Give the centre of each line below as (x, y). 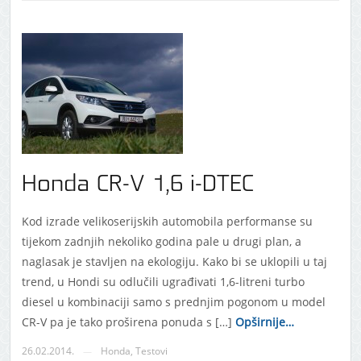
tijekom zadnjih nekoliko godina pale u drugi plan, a (161, 242)
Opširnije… (263, 322)
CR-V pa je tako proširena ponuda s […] (127, 322)
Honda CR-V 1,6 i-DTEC (137, 185)
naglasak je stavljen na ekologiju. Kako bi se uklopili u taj (174, 262)
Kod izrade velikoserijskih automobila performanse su (167, 222)
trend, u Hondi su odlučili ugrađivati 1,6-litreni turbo (163, 282)
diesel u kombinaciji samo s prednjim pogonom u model (173, 302)
